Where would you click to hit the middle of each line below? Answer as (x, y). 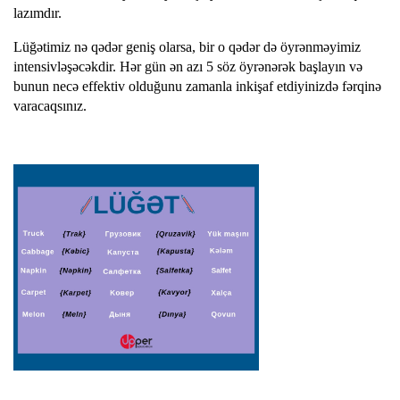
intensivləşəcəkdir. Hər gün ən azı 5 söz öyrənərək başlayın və (188, 67)
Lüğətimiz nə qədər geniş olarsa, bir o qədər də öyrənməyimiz (187, 47)
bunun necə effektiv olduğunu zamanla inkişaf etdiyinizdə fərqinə (197, 86)
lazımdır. (37, 13)
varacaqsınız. (52, 106)
